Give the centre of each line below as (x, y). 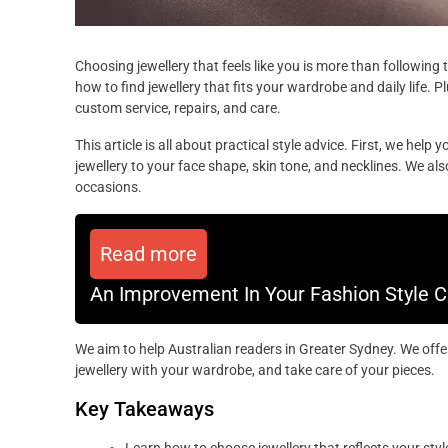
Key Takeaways (144, 409)
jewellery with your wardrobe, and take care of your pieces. (255, 370)
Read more (148, 254)
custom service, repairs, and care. (178, 108)
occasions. (108, 187)
